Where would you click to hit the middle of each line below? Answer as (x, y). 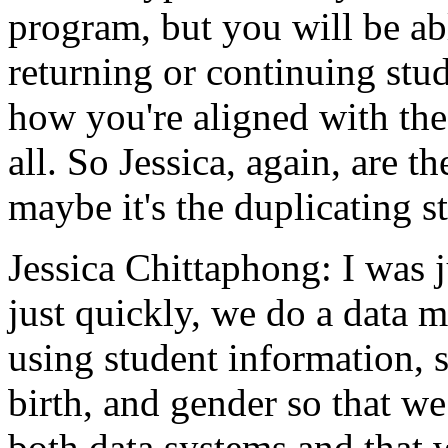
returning (80, 71)
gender (223, 402)
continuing (291, 71)
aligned (251, 116)
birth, (50, 402)
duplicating (323, 206)
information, (326, 357)
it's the (173, 206)
